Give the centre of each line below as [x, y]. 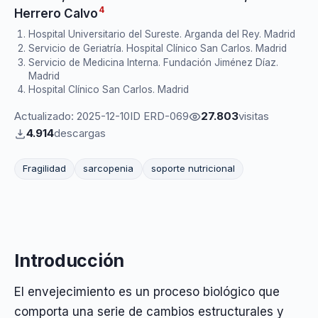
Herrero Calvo [56, 13]
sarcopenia [109, 169]
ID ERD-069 [159, 116]
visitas [254, 116]
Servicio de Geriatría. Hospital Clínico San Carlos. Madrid [158, 48]
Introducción [70, 260]
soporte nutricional [193, 169]
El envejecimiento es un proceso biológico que [147, 291]
